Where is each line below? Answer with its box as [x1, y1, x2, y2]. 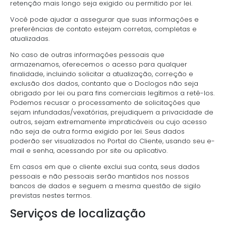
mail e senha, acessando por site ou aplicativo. [10, 145, 167, 155]
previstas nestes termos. [10, 190, 91, 200]
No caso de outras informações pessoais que [10, 49, 164, 60]
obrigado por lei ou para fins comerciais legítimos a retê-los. [10, 88, 214, 98]
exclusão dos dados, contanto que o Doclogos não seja [10, 78, 198, 88]
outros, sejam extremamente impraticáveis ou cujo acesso [10, 117, 207, 127]
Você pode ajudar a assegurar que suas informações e [10, 14, 199, 24]
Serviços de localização [10, 205, 146, 221]
